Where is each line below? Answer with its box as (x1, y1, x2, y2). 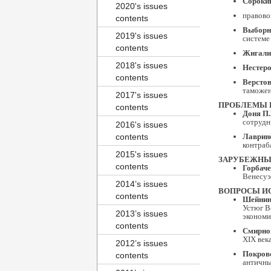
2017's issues (116, 90, 168, 100)
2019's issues (116, 31, 168, 41)
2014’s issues (116, 179, 168, 189)
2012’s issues (116, 238, 168, 248)
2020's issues (116, 1, 168, 11)
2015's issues (116, 149, 168, 159)
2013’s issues (116, 209, 168, 218)
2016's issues (116, 120, 168, 129)
